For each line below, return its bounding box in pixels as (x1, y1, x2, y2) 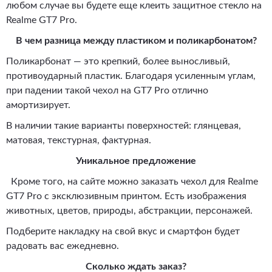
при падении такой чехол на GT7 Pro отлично (6, 86, 208, 95)
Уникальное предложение (76, 156, 196, 166)
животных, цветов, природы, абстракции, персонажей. (6, 206, 253, 216)
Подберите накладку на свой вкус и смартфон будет (6, 226, 240, 236)
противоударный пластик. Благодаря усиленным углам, (6, 71, 256, 81)
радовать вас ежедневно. (6, 241, 119, 251)
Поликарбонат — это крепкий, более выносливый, (6, 56, 230, 66)
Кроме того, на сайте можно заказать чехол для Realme (6, 177, 258, 186)
